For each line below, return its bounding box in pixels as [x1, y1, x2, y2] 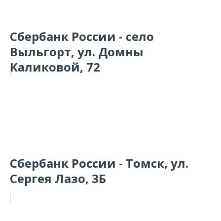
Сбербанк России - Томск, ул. [10, 155, 188, 171]
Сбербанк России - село [10, 28, 154, 44]
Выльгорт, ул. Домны [10, 43, 144, 60]
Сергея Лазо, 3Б [10, 170, 106, 186]
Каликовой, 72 [10, 59, 100, 75]
